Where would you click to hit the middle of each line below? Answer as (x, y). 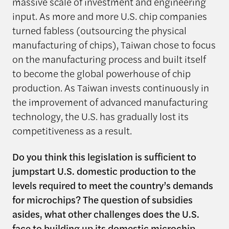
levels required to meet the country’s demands (112, 185)
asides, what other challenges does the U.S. (106, 213)
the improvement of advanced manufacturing (110, 101)
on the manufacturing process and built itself (109, 59)
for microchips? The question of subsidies (102, 199)
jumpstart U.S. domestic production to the (104, 170)
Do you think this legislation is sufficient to (104, 156)
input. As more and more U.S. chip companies (109, 16)
